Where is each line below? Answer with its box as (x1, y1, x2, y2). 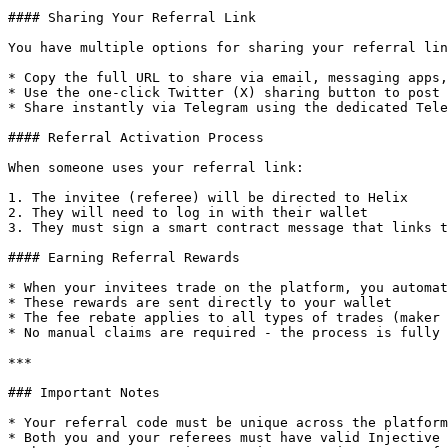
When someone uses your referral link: (8, 160, 304, 175)
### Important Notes (8, 385, 160, 400)
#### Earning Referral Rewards (8, 250, 240, 265)
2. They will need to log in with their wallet (8, 205, 368, 220)
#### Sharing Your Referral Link (8, 10, 256, 25)
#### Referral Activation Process (8, 130, 264, 145)
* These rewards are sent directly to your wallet (8, 295, 392, 310)
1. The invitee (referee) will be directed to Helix (8, 190, 408, 205)
